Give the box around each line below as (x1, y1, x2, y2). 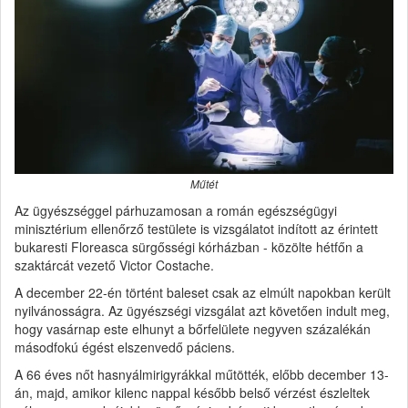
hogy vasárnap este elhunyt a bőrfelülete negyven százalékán (15, 319, 371, 338)
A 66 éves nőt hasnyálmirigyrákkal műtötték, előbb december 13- (15, 364, 389, 383)
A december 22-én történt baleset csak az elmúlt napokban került (15, 282, 391, 301)
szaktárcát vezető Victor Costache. (15, 255, 214, 274)
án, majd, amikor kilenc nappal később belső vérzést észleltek (15, 382, 370, 402)
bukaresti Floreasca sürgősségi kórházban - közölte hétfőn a (15, 237, 363, 256)
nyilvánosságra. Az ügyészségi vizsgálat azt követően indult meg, (15, 301, 390, 320)
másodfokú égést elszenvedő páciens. (15, 337, 235, 356)
